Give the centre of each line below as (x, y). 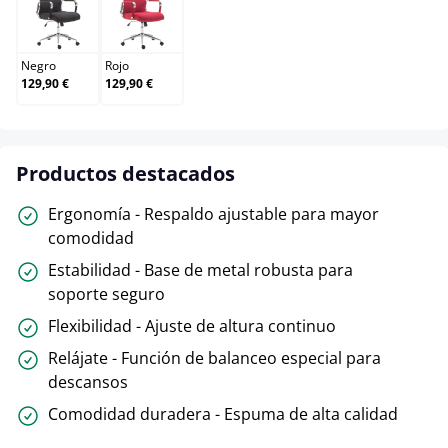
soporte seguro (106, 294)
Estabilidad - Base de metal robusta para (200, 270)
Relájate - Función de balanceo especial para (214, 358)
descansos (88, 382)
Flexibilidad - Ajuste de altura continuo (192, 326)
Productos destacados (125, 174)
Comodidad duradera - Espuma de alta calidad (223, 414)
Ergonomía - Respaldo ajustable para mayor (213, 214)
